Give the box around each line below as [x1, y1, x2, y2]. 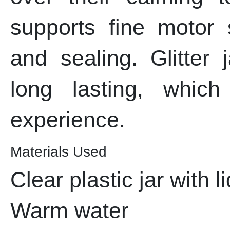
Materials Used [10, 143, 107, 160]
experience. [10, 107, 125, 132]
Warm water [10, 198, 128, 223]
